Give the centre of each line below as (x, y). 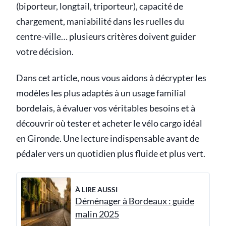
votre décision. (45, 52)
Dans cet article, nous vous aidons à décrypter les (111, 78)
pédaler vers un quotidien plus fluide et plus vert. (111, 154)
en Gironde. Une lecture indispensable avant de (108, 138)
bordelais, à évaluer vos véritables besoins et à (106, 108)
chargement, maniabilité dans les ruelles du (100, 21)
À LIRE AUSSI (96, 189)
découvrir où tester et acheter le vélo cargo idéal (109, 123)
